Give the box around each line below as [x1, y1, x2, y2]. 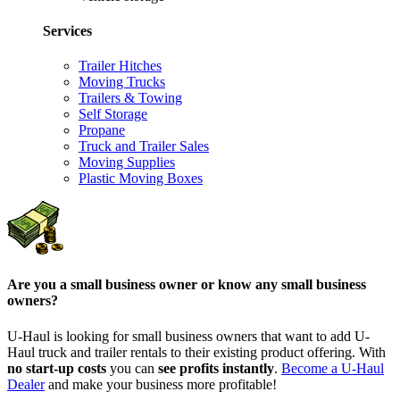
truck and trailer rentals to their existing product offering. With [35, 344, 386, 360]
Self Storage [79, 106, 147, 122]
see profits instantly [158, 360, 274, 376]
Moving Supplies [79, 154, 175, 171]
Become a [281, 360, 341, 376]
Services [43, 22, 92, 38]
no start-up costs [7, 360, 106, 376]
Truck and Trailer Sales [79, 138, 209, 154]
